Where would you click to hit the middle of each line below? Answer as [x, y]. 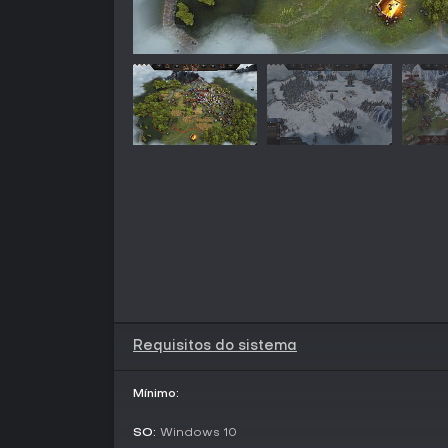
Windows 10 [196, 432]
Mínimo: [156, 393]
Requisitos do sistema [215, 346]
